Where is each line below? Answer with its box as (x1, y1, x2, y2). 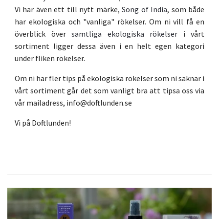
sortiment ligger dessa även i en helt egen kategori (15, 41, 204, 51)
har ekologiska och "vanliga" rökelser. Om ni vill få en (15, 17, 204, 26)
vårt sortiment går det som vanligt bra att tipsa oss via (15, 86, 204, 95)
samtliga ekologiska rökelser (71, 29, 177, 39)
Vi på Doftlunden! (15, 118, 71, 128)
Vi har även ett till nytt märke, (15, 4, 122, 14)
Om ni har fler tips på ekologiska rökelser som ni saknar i (15, 73, 204, 83)
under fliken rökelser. (15, 53, 88, 63)
